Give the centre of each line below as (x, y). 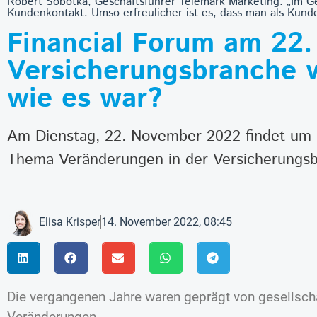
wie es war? (85, 99)
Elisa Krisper (70, 221)
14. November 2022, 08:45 (167, 221)
